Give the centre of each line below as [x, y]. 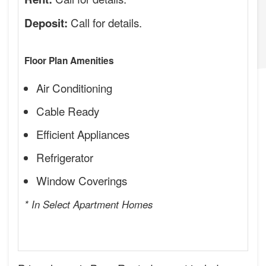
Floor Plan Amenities [69, 61]
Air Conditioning [74, 88]
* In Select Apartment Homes [88, 205]
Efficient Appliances [83, 134]
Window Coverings [82, 180]
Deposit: [46, 23]
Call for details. [105, 23]
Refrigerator [65, 157]
